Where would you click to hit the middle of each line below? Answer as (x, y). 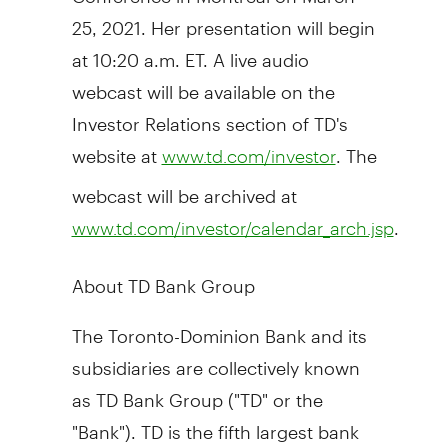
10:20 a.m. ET (147, 51)
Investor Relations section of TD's (209, 115)
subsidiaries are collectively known (215, 359)
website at (116, 147)
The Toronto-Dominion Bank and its (219, 327)
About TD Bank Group (163, 277)
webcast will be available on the (203, 83)
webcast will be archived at (184, 187)
